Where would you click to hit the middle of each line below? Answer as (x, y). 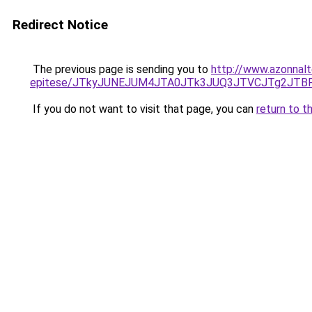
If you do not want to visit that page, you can (143, 109)
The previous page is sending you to (120, 69)
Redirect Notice (60, 25)
